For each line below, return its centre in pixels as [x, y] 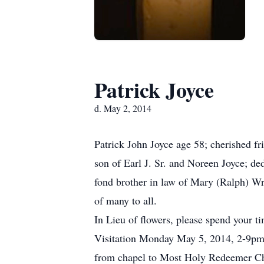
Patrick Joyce [154, 90]
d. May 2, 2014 [123, 108]
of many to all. [126, 200]
